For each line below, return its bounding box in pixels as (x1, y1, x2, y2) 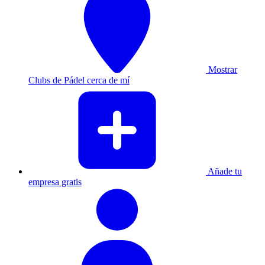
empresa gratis (28, 177, 82, 187)
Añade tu (206, 166, 242, 176)
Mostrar (206, 64, 237, 75)
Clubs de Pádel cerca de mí (28, 75, 130, 85)
